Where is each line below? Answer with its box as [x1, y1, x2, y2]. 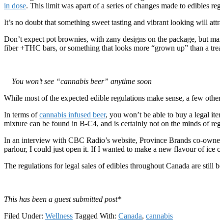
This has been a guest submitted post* [4, 194, 121, 203]
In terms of [4, 110, 39, 119]
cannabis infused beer [39, 110, 106, 119]
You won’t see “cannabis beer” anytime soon [12, 77, 152, 85]
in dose [4, 1, 26, 10]
